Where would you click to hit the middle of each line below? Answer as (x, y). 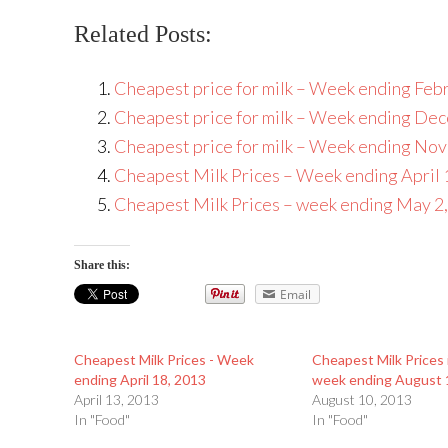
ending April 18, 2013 (140, 379)
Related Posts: (143, 34)
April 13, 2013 (116, 399)
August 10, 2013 (361, 399)
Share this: (102, 265)
